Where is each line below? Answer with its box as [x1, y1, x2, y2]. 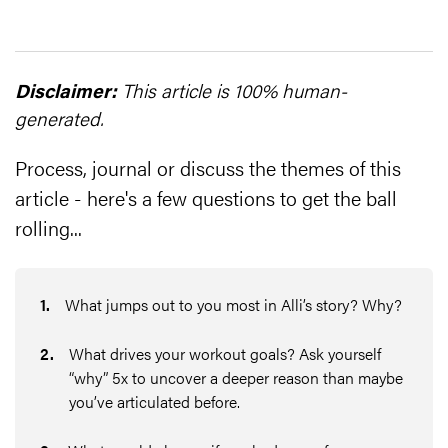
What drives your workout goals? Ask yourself [69, 342, 381, 365]
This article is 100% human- [117, 77, 347, 104]
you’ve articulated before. [69, 390, 240, 413]
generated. [15, 105, 104, 132]
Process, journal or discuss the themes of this [15, 153, 401, 182]
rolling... [15, 213, 82, 242]
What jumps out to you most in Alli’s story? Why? [65, 293, 402, 316]
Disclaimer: [15, 77, 117, 104]
